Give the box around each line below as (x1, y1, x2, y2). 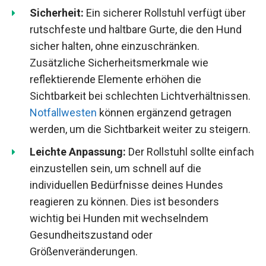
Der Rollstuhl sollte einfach (126, 145, 254, 158)
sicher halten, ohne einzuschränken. (30, 39, 199, 52)
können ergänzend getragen (97, 106, 232, 119)
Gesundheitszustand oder (30, 228, 153, 241)
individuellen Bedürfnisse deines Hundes (30, 178, 223, 191)
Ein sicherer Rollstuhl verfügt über (84, 6, 246, 19)
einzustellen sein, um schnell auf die (30, 161, 201, 175)
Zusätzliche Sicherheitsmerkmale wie (30, 56, 208, 69)
